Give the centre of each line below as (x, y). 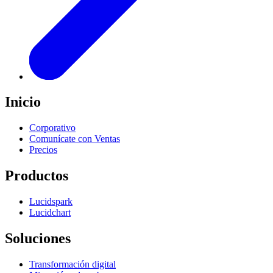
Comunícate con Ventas (75, 139)
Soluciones (38, 239)
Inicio (23, 102)
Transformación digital (73, 264)
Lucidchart (50, 213)
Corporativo (52, 128)
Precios (43, 150)
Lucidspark (51, 202)
